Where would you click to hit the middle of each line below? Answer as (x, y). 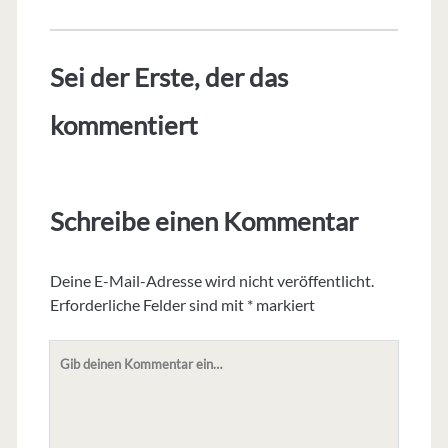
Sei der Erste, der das (168, 77)
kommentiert (123, 125)
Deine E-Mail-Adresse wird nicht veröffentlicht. (211, 281)
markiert (283, 305)
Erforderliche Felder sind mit (148, 305)
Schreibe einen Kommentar (203, 221)
